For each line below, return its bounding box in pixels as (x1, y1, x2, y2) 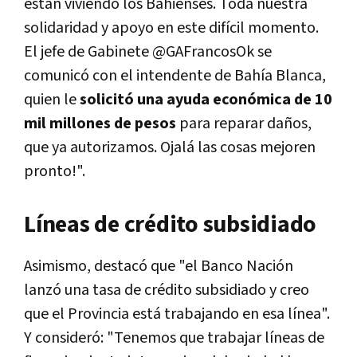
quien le (24, 89, 80, 111)
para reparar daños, (179, 113, 312, 135)
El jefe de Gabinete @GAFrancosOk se (24, 41, 272, 63)
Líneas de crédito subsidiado (24, 209, 316, 241)
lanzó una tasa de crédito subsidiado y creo (24, 280, 309, 301)
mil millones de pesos (24, 113, 179, 135)
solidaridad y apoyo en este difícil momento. (24, 18, 319, 39)
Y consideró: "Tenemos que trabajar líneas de (24, 328, 324, 349)
